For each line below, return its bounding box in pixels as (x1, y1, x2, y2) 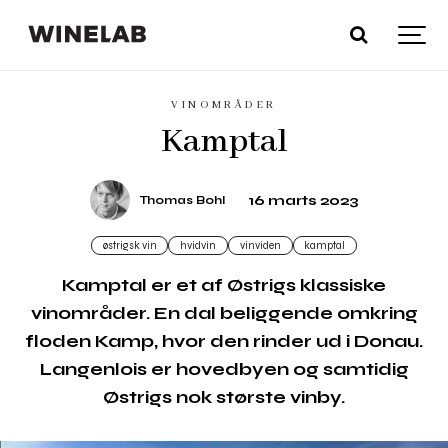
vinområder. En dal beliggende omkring (30, 301, 418, 324)
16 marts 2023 (248, 191, 359, 209)
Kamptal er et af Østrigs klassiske (62, 273, 386, 296)
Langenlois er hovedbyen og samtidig (39, 357, 409, 380)
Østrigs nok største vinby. (103, 385, 345, 408)
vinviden (239, 239, 281, 253)
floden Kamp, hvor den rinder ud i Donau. (25, 329, 423, 352)
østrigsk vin (102, 239, 157, 253)
